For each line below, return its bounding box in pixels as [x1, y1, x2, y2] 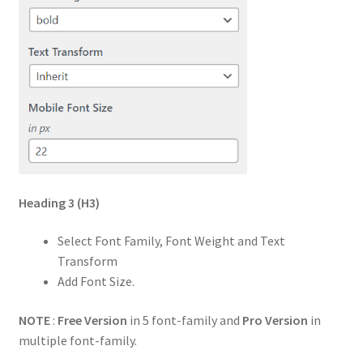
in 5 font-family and [126, 312, 242, 329]
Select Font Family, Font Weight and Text [57, 233, 285, 250]
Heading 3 [18, 194, 75, 211]
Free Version [57, 312, 127, 329]
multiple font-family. [18, 332, 137, 349]
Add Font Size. [57, 273, 135, 290]
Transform [57, 253, 117, 270]
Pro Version [241, 312, 308, 329]
